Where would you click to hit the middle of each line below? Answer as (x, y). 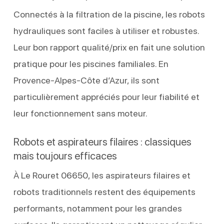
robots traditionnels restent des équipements (104, 191)
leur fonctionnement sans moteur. (80, 113)
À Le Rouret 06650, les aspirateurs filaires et (102, 175)
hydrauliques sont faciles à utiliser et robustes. (106, 30)
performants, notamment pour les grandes (97, 208)
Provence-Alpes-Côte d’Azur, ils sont (86, 80)
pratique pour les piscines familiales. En (91, 63)
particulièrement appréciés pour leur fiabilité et (106, 96)
